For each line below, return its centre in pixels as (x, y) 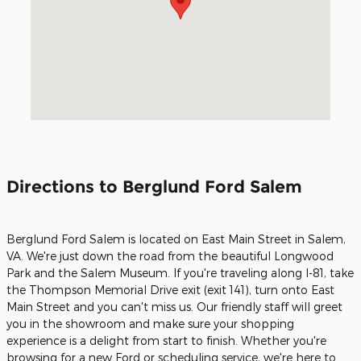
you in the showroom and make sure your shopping (150, 324)
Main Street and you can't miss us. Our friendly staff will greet (174, 307)
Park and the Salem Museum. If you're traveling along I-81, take (180, 273)
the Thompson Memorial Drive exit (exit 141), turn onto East (170, 290)
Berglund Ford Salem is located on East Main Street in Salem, (176, 239)
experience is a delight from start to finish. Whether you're (166, 341)
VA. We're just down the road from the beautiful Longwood (170, 256)
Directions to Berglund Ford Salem (154, 186)
